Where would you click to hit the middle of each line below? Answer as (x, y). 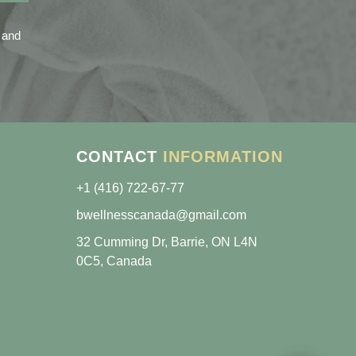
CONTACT (120, 157)
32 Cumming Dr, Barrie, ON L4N (167, 242)
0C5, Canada (114, 261)
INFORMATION (223, 157)
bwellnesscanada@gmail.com (161, 215)
